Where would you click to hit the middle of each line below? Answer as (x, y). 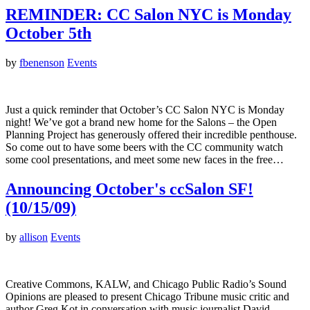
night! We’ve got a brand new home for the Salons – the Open (141, 122)
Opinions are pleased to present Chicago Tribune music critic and (147, 297)
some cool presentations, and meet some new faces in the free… (145, 160)
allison (34, 237)
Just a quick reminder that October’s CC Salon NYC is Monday (145, 110)
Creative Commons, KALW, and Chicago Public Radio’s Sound (146, 284)
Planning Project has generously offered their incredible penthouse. (151, 135)
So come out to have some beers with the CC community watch (144, 147)
